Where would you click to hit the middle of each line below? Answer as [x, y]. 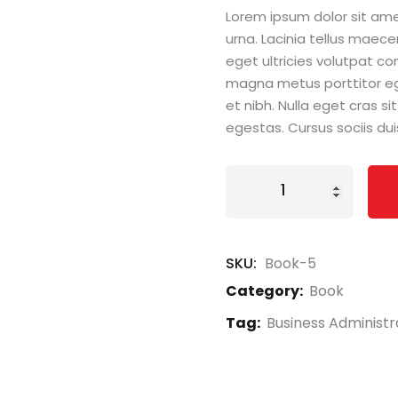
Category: [264, 291]
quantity [256, 243]
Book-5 [291, 264]
